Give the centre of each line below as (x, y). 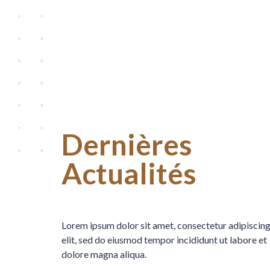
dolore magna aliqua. (104, 254)
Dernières (127, 144)
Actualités (129, 173)
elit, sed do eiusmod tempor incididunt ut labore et (164, 240)
